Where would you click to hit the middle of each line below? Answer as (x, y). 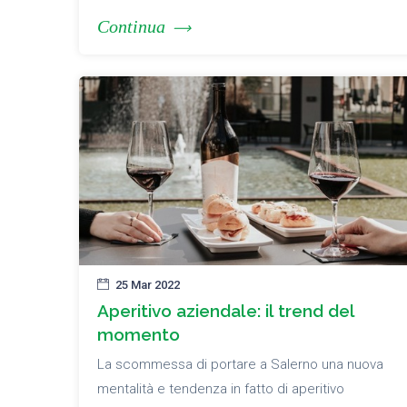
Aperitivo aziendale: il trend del (226, 311)
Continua (131, 27)
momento (139, 335)
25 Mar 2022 (148, 285)
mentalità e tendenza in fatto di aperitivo (221, 389)
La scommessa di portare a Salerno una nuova (240, 365)
